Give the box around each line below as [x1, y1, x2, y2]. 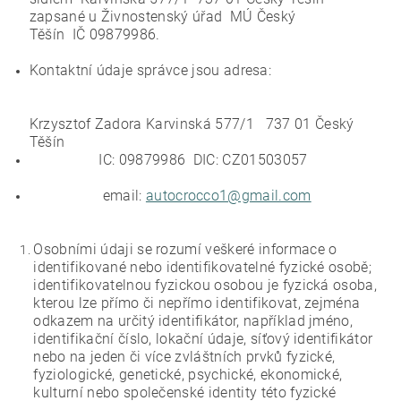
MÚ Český [229, 8, 296, 25]
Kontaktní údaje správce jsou [29, 62, 224, 79]
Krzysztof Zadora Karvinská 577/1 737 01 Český [29, 115, 354, 132]
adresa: [223, 62, 272, 79]
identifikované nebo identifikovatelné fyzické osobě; [33, 259, 372, 276]
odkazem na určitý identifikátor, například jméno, [33, 312, 354, 329]
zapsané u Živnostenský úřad [29, 8, 223, 25]
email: [29, 187, 146, 204]
